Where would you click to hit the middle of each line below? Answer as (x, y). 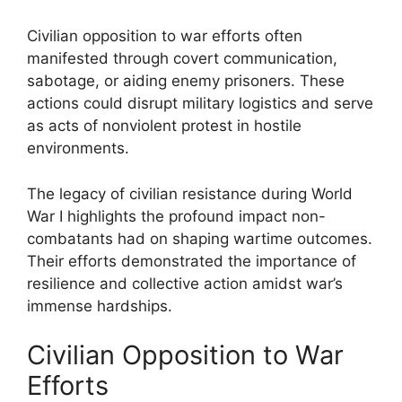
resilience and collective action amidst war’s (185, 283)
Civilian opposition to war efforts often (165, 36)
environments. (78, 148)
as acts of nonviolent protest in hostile (164, 126)
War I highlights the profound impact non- (176, 216)
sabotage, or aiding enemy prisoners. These (186, 81)
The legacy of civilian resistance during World (190, 193)
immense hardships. (100, 306)
